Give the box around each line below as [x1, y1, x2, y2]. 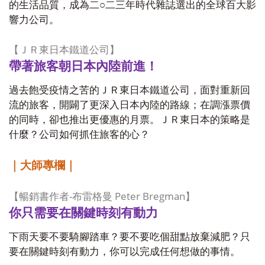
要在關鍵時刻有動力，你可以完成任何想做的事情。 [9, 246, 240, 257]
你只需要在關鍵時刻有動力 [9, 206, 158, 220]
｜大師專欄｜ [9, 159, 76, 172]
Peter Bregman [112, 189, 185, 203]
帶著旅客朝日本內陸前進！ [9, 59, 158, 73]
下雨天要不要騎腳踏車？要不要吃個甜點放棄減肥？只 [9, 231, 250, 243]
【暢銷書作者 [9, 191, 69, 202]
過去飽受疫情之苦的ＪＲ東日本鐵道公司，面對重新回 [9, 85, 250, 96]
